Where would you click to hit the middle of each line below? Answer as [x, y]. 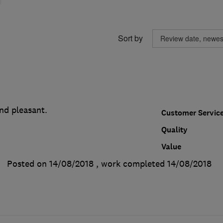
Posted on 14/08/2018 [50, 164]
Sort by [130, 38]
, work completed [131, 164]
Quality [174, 129]
